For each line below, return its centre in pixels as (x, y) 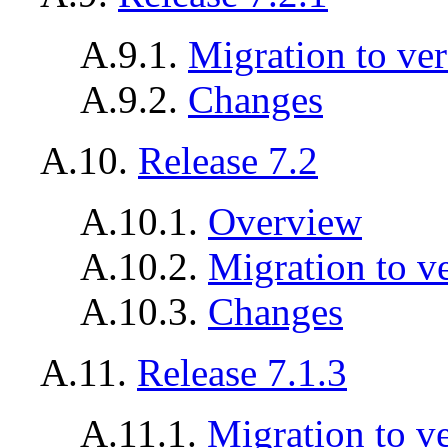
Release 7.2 (228, 161)
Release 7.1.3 (242, 373)
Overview (285, 222)
